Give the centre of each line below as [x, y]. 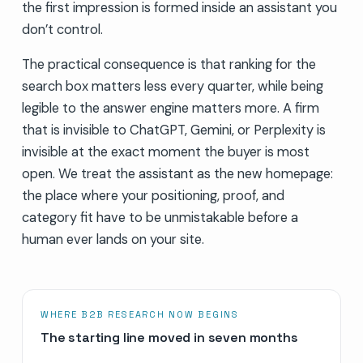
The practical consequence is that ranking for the [169, 64]
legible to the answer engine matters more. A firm [170, 108]
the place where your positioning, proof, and [153, 195]
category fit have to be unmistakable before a [160, 217]
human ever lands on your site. [113, 239]
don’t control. [62, 29]
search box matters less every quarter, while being [172, 86]
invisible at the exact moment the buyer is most [165, 152]
